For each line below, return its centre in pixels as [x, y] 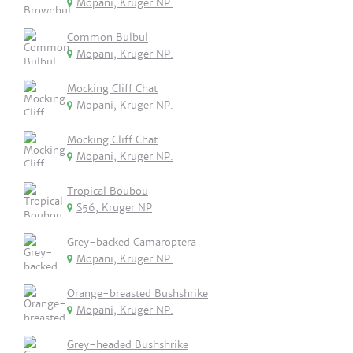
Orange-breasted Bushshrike [137, 294]
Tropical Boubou [108, 191]
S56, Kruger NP [114, 208]
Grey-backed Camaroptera [132, 242]
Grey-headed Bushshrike [128, 345]
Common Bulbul [108, 37]
